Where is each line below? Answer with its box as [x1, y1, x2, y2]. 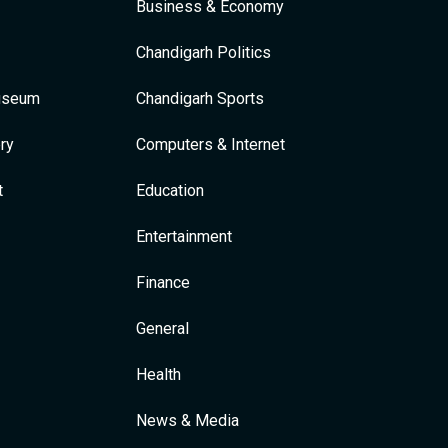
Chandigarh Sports [136, 89, 264, 108]
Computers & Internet [136, 135, 285, 154]
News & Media [136, 411, 239, 430]
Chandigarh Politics [136, 43, 271, 62]
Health [136, 365, 181, 384]
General [136, 319, 189, 338]
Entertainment [136, 227, 232, 246]
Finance [136, 273, 190, 292]
